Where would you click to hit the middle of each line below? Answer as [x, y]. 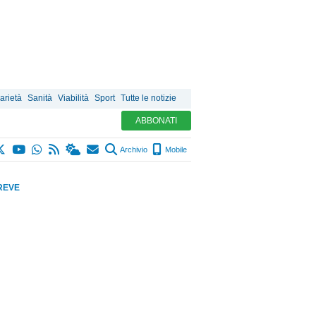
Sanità [40, 98]
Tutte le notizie [148, 98]
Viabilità [73, 98]
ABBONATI [156, 121]
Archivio [133, 150]
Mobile [175, 150]
